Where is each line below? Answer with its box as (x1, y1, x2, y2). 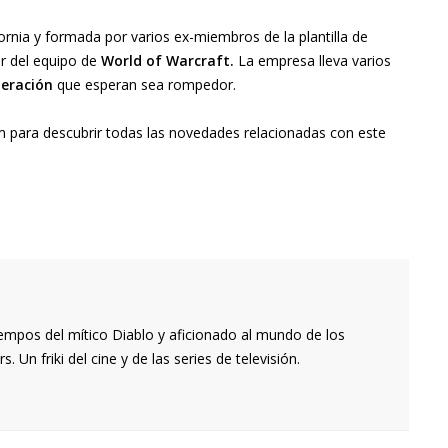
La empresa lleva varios (234, 51, 391, 71)
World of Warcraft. (101, 51, 234, 71)
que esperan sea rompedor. (53, 75, 236, 95)
